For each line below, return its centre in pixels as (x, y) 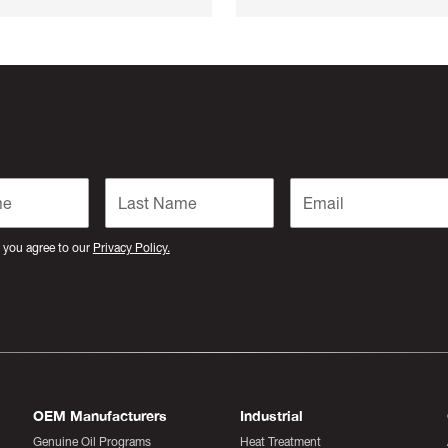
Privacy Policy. (131, 248)
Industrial (271, 416)
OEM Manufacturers (100, 416)
